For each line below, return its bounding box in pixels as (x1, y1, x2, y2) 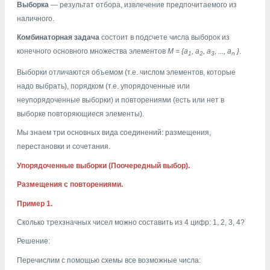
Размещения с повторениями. (17, 180, 123, 189)
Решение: (17, 237, 50, 246)
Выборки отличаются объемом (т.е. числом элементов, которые (17, 68, 236, 77)
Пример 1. (17, 199, 52, 208)
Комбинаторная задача (17, 33, 99, 42)
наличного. (17, 14, 54, 23)
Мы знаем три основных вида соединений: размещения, (17, 128, 211, 137)
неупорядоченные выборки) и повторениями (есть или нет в (17, 96, 224, 105)
